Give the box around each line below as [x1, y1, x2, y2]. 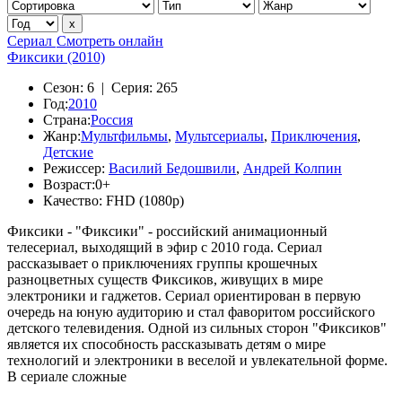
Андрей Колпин [243, 161, 342, 176]
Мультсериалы [175, 128, 264, 144]
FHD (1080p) [106, 193, 184, 208]
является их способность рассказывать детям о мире [7, 336, 326, 352]
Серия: [111, 80, 153, 95]
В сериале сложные [7, 369, 127, 384]
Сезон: [43, 80, 83, 95]
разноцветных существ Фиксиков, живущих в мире [7, 272, 323, 287]
